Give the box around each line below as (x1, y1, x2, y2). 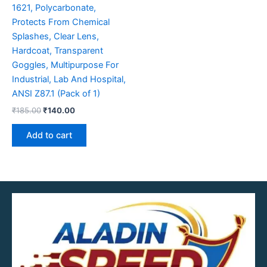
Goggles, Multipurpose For (12, 60, 119, 71)
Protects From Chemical (12, 17, 110, 28)
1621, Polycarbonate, (12, 2, 96, 14)
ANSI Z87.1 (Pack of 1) (12, 88, 100, 100)
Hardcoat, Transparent (12, 45, 103, 57)
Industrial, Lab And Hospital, (12, 74, 126, 85)
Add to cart (26, 129, 72, 141)
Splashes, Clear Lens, (12, 31, 99, 42)
